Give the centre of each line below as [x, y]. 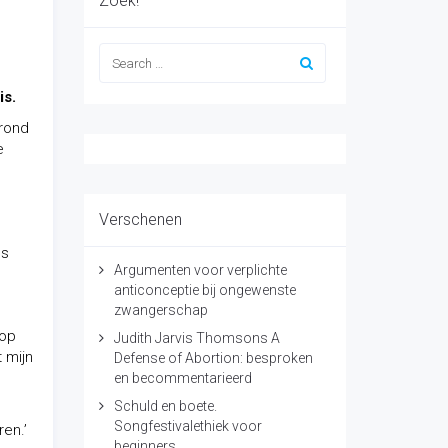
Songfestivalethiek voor [187, 426]
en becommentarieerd [182, 378]
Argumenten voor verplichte [200, 270]
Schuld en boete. [165, 406]
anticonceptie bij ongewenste [204, 290]
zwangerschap [160, 310]
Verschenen [140, 219]
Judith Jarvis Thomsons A [196, 338]
